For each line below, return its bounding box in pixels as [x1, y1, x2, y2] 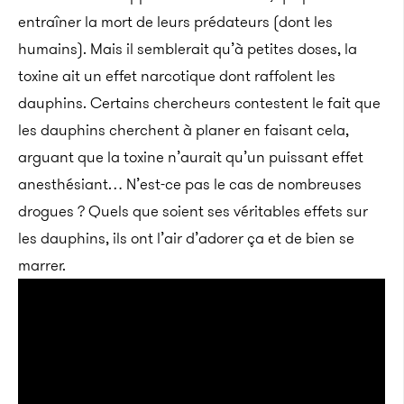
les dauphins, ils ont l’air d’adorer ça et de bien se [18, 226, 354, 249]
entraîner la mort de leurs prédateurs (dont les [18, 10, 333, 32]
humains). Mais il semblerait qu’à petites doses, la [18, 37, 357, 60]
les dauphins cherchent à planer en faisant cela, [18, 118, 349, 141]
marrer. [18, 253, 66, 276]
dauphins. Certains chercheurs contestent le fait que [18, 91, 381, 114]
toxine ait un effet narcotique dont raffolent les [18, 64, 335, 87]
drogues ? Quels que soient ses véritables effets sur [18, 199, 368, 222]
